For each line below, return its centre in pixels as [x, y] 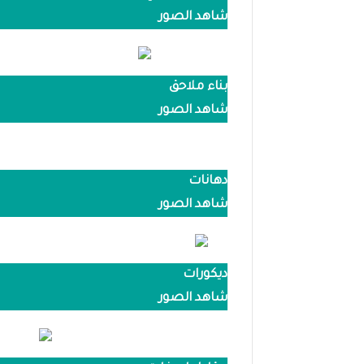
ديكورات [205, 275]
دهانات [208, 181]
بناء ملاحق [198, 88]
